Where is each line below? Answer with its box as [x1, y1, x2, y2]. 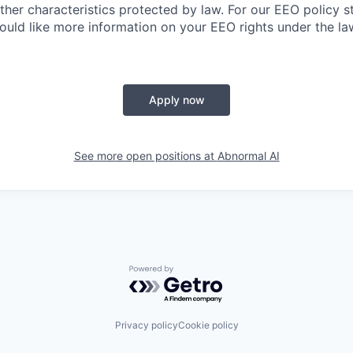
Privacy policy [114, 319, 178, 332]
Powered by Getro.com [128, 264, 267, 281]
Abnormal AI [217, 148, 280, 162]
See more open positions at [73, 148, 217, 162]
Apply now [148, 92, 205, 106]
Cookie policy [177, 319, 239, 332]
